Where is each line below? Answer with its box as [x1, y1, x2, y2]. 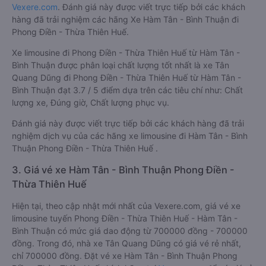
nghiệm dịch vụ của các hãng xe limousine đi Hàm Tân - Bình [12, 131, 248, 141]
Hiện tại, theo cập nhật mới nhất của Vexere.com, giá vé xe [12, 201, 240, 211]
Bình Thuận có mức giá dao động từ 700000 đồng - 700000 [12, 226, 248, 236]
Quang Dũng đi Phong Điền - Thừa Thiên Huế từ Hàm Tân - [12, 72, 241, 83]
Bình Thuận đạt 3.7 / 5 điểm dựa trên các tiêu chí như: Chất [12, 85, 243, 95]
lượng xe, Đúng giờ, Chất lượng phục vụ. [12, 97, 169, 107]
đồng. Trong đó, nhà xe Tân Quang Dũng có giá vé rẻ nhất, [12, 238, 241, 248]
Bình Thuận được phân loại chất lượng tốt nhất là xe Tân [12, 60, 229, 70]
